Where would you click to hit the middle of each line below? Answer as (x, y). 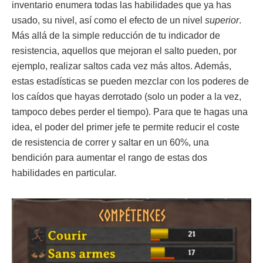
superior (222, 21)
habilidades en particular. (64, 173)
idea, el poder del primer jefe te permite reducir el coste (126, 127)
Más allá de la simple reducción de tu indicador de (116, 36)
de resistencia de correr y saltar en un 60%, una (110, 143)
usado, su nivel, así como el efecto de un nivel (108, 21)
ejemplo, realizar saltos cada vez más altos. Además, (122, 66)
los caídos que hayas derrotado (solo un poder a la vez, (127, 97)
